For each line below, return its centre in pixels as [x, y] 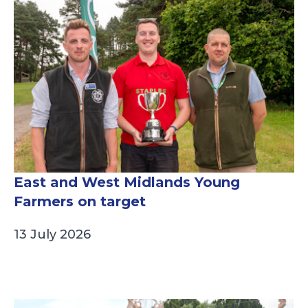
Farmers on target [80, 202]
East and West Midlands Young [127, 183]
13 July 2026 [52, 235]
